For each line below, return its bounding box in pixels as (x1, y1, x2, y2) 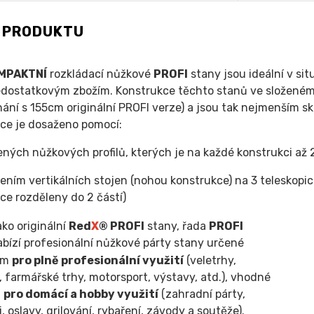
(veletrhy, (183, 253, 236, 267)
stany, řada (144, 219, 209, 233)
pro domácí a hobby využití (3, 287, 158, 301)
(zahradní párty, (158, 287, 245, 301)
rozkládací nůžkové (46, 67, 153, 81)
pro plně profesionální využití (11, 253, 184, 267)
